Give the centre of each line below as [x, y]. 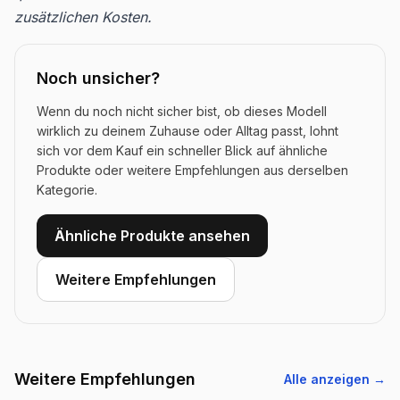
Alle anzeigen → [335, 379]
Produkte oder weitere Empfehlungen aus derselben [192, 170]
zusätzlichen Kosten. [83, 17]
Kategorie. [67, 189]
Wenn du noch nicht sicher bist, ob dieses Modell [182, 111]
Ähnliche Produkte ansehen [152, 235]
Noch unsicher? [98, 78]
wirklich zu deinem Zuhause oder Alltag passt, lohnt [187, 130]
